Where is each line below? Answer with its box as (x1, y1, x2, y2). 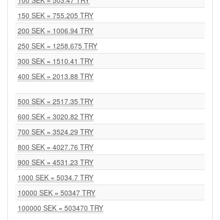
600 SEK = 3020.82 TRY (18, 111, 93, 121)
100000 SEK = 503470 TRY (18, 203, 103, 213)
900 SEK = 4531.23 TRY (18, 157, 93, 167)
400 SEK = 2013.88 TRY (18, 71, 93, 81)
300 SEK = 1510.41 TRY (18, 56, 93, 66)
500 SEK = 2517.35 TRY (18, 96, 93, 106)
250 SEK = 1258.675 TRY (18, 41, 97, 51)
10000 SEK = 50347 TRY (18, 188, 95, 197)
